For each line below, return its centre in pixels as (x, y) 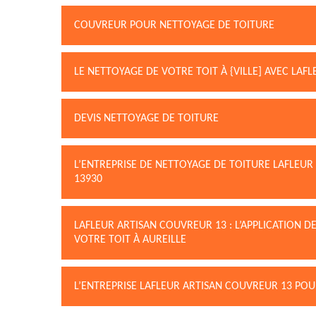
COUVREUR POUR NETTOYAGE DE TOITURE (174, 25)
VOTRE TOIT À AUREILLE (130, 240)
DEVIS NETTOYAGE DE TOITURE (146, 119)
